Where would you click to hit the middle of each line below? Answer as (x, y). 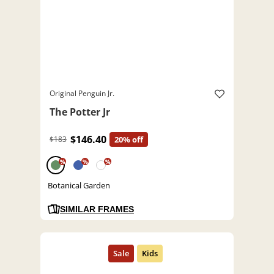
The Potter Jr (80, 112)
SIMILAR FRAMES (97, 209)
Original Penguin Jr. (82, 94)
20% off (129, 140)
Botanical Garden (79, 186)
